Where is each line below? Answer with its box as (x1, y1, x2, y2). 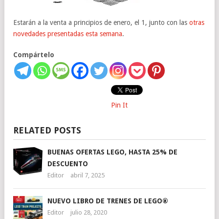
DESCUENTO (47, 160, 88, 168)
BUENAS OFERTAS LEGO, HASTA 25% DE (47, 148, 177, 156)
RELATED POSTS (13, 125, 81, 135)
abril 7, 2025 (70, 172, 105, 179)
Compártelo (13, 51, 54, 59)
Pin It (111, 101, 128, 109)
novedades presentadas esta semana (13, 30, 122, 38)
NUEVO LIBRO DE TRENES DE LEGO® (47, 197, 168, 205)
